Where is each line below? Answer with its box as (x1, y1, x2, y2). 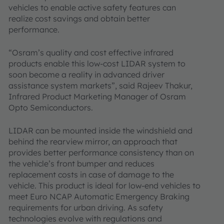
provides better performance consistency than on (8, 147, 194, 157)
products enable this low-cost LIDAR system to (8, 58, 185, 68)
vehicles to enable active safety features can (8, 2, 176, 12)
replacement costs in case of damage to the (8, 169, 174, 179)
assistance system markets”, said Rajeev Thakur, (8, 80, 192, 90)
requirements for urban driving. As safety (8, 202, 163, 212)
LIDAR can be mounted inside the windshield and (8, 125, 192, 135)
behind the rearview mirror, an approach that (8, 136, 177, 146)
